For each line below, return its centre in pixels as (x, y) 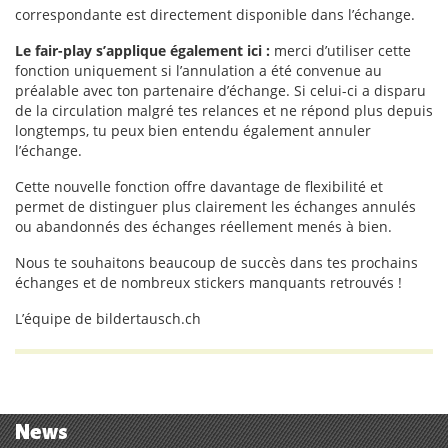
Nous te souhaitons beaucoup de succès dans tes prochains (216, 262)
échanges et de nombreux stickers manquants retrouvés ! (208, 282)
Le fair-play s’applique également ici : (142, 50)
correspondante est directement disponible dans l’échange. (215, 14)
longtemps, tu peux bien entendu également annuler (193, 130)
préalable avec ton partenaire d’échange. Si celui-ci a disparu (220, 90)
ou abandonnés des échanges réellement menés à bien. (203, 226)
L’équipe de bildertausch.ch (108, 318)
